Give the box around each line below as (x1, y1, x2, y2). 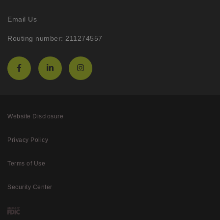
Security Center (7, 184, 53, 191)
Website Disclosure (7, 113, 63, 120)
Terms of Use (7, 160, 45, 167)
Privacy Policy (7, 137, 48, 144)
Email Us (7, 15, 37, 24)
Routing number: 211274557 (7, 34, 103, 43)
